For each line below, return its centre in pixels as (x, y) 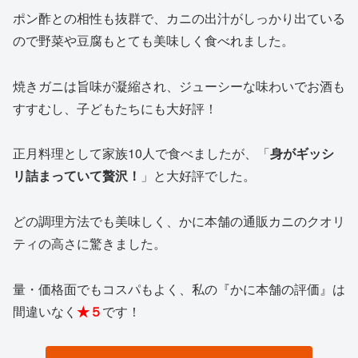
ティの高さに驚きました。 (89, 244)
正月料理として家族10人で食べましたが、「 (141, 153)
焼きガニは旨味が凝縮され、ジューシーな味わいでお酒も (179, 86)
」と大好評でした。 (198, 176)
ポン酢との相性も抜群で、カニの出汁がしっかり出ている (179, 18)
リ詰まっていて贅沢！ (77, 176)
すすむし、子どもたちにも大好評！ (115, 108)
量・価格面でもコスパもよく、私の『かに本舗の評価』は (179, 289)
